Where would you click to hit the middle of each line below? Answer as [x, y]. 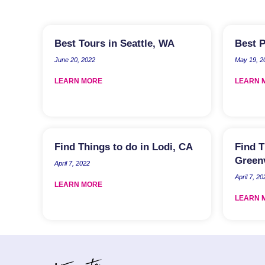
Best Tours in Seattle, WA [114, 43]
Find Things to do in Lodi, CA [124, 147]
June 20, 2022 [75, 59]
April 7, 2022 [72, 163]
